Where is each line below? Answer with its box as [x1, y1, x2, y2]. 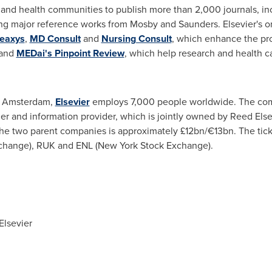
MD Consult [29, 32, 81, 46]
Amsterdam [1, 95, 50, 109]
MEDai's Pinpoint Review [16, 46, 124, 60]
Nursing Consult [101, 32, 172, 46]
